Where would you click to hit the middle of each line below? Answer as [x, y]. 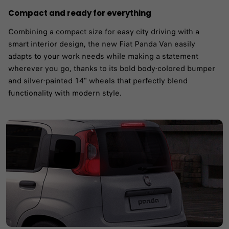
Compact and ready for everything [80, 13]
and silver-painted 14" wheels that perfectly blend [98, 81]
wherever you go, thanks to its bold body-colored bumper [112, 68]
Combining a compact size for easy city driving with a [104, 31]
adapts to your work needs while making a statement [103, 56]
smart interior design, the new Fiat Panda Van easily [102, 44]
